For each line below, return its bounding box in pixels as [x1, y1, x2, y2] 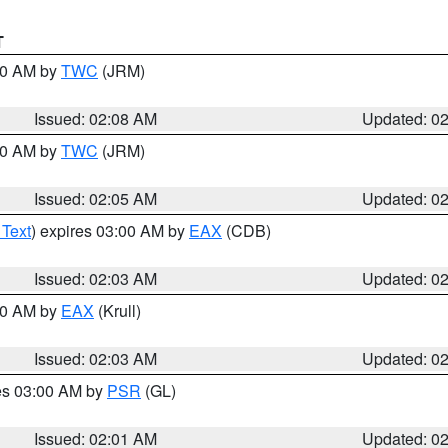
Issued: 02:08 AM [34, 107, 158, 130]
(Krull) [94, 299, 141, 322]
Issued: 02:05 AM [34, 187, 158, 210]
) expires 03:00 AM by [31, 219, 189, 242]
